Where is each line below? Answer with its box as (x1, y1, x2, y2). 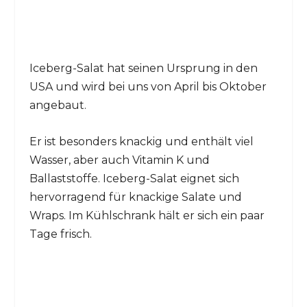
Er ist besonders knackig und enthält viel (29, 134, 254, 148)
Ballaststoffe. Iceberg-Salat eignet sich (29, 171, 239, 185)
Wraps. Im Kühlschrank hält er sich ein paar (29, 208, 265, 222)
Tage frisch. (29, 227, 92, 241)
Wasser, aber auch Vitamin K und (29, 153, 210, 167)
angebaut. (29, 99, 86, 112)
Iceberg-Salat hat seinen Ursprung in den (29, 62, 258, 75)
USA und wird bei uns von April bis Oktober (29, 80, 267, 94)
